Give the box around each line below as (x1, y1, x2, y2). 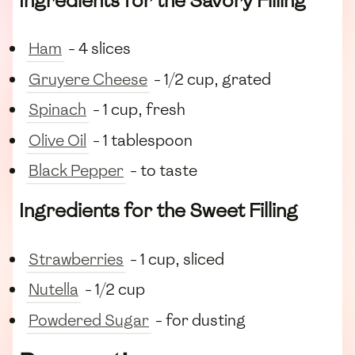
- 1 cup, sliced (127, 248, 224, 269)
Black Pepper (29, 159, 124, 181)
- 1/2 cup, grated (151, 68, 271, 90)
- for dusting (152, 309, 246, 330)
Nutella (29, 279, 78, 300)
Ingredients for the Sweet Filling (19, 197, 298, 224)
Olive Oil (29, 129, 86, 151)
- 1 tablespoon (90, 129, 193, 151)
